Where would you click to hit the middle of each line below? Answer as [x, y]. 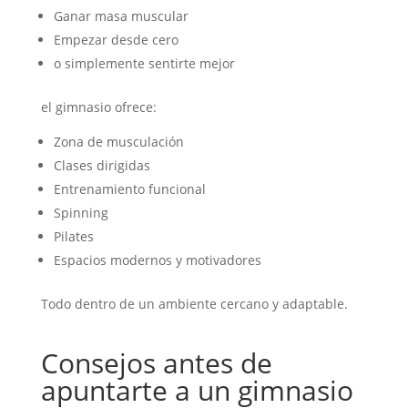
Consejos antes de [156, 362]
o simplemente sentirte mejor [144, 63]
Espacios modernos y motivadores [157, 260]
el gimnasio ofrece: [98, 107]
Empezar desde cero [116, 39]
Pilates [73, 236]
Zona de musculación [118, 141]
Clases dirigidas [102, 165]
